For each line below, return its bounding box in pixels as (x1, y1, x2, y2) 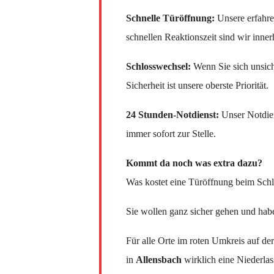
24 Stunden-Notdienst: (126, 109, 219, 120)
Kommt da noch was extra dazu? (126, 158, 262, 169)
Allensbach (136, 254, 182, 265)
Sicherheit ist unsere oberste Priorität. (126, 80, 268, 91)
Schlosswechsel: (126, 61, 191, 72)
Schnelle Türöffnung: (126, 13, 215, 24)
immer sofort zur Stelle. (126, 128, 216, 139)
